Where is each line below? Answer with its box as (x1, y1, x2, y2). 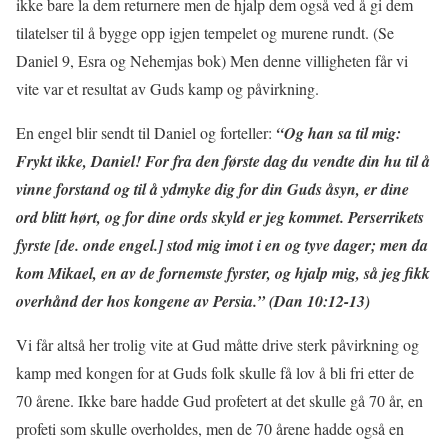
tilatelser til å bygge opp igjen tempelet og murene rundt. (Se (16, 21, 394, 43)
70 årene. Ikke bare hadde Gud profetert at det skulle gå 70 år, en (16, 389, 423, 411)
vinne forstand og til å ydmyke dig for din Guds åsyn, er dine (16, 177, 409, 200)
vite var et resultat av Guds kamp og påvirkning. (16, 77, 319, 99)
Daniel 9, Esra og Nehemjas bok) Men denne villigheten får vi (16, 49, 408, 71)
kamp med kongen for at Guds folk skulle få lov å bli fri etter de (16, 361, 414, 383)
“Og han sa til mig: (276, 121, 401, 144)
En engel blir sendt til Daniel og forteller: (16, 121, 276, 143)
